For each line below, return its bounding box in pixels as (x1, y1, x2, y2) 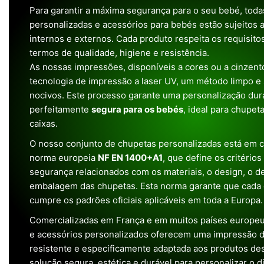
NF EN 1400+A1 (98, 152, 163, 163)
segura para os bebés (91, 104, 183, 115)
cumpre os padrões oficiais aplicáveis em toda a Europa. (29, 194, 263, 206)
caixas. (29, 118, 58, 129)
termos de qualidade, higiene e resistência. (29, 47, 209, 58)
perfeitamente (29, 104, 91, 115)
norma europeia (29, 152, 98, 163)
